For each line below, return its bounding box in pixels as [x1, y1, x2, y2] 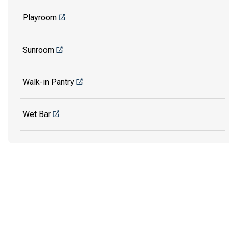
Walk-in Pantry [22, 77, 74, 87]
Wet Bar [22, 109, 51, 119]
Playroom [22, 12, 57, 22]
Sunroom [22, 44, 54, 55]
